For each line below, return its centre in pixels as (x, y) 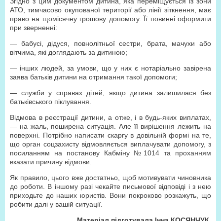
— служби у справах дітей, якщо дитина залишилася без (110, 93)
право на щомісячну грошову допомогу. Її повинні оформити (110, 19)
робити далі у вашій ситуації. (56, 204)
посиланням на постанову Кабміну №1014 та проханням (110, 153)
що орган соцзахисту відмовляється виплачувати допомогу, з (110, 144)
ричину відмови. (66, 162)
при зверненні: (34, 28)
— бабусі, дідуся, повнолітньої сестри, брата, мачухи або (110, 43)
